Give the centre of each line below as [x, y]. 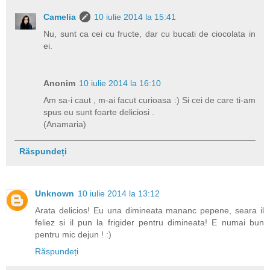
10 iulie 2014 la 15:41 [135, 17]
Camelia [60, 17]
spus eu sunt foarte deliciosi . [99, 112]
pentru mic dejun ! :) [73, 234]
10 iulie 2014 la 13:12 [119, 193]
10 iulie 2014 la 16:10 [120, 83]
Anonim [60, 83]
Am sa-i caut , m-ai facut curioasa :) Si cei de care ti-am [149, 100]
